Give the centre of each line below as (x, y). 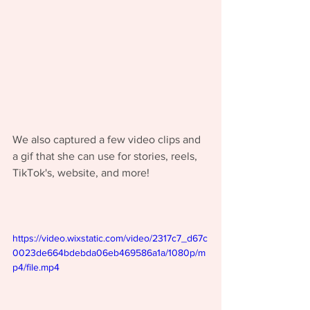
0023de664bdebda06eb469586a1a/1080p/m (109, 253)
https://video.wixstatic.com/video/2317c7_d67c (110, 238)
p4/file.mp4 (36, 267)
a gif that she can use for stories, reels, (106, 156)
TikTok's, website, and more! (82, 173)
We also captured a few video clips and (108, 140)
